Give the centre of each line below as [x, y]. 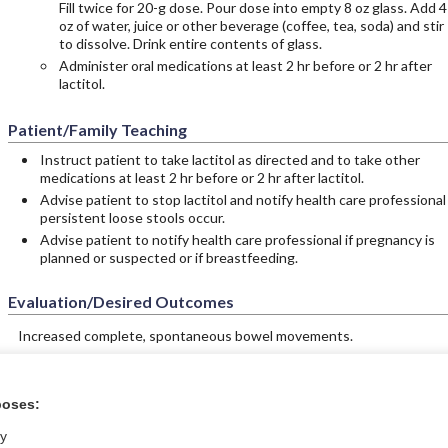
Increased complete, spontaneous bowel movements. [185, 335]
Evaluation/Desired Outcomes [120, 301]
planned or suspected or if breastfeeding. [168, 257]
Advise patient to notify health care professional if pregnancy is [237, 239]
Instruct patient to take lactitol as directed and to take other [229, 159]
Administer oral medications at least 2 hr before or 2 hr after [245, 65]
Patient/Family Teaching [97, 129]
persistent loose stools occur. [132, 217]
